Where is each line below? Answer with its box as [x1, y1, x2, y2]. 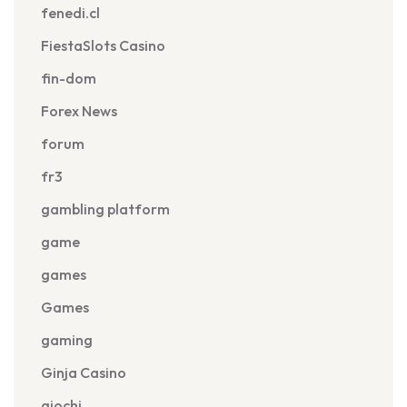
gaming [41, 331, 93, 349]
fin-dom [41, 69, 96, 87]
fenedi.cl [41, 4, 100, 22]
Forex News [41, 102, 117, 120]
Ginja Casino [41, 363, 126, 382]
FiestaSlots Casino [41, 36, 165, 55]
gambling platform [41, 200, 170, 218]
